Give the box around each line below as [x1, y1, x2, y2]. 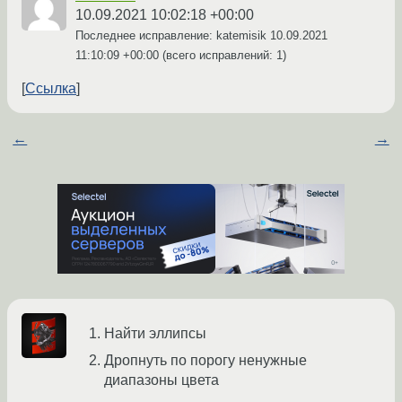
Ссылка [25, 81, 76, 97]
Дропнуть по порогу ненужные [104, 353, 307, 369]
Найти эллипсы [104, 326, 206, 342]
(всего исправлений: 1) [159, 48, 286, 63]
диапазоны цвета [104, 372, 219, 389]
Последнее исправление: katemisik [75, 29, 270, 43]
